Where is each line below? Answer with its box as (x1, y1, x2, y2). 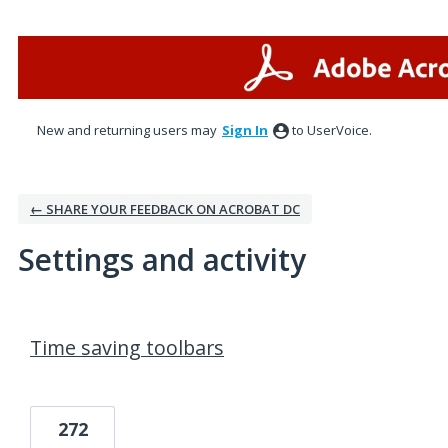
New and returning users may (37, 121, 220, 139)
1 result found (11, 312, 117, 334)
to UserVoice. (292, 121, 372, 139)
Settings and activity (18, 239, 306, 280)
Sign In (222, 121, 268, 139)
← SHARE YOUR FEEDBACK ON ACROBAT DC (30, 200, 300, 218)
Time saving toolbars (30, 334, 224, 361)
